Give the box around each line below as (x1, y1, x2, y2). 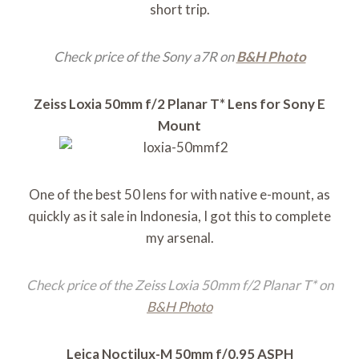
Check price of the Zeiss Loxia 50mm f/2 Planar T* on (26, 276, 333, 294)
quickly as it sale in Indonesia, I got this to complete (28, 208, 331, 225)
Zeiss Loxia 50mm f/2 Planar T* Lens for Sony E (34, 95, 325, 113)
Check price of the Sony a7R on (53, 48, 236, 66)
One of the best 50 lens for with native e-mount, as (29, 186, 330, 204)
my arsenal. (145, 229, 214, 247)
